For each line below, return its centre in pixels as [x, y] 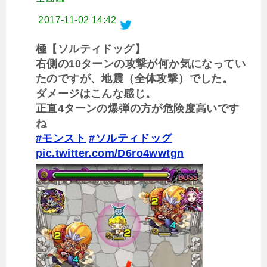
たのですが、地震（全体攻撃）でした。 [135, 78]
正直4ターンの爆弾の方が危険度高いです [138, 108]
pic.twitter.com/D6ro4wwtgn [110, 153]
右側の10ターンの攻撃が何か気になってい [141, 63]
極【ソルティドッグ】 [91, 49]
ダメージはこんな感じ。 [96, 93]
